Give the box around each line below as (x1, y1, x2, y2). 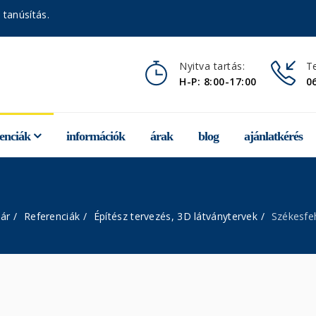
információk (66, 129, 125, 143)
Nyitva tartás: (179, 59, 245, 73)
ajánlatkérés (244, 129, 303, 143)
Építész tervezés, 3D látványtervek (93, 209, 258, 223)
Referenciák (23, 209, 80, 223)
